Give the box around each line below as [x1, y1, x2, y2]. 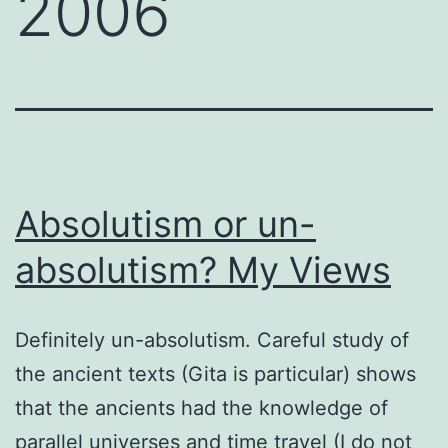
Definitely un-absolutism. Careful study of [15, 327, 409, 352]
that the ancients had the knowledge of [15, 395, 388, 420]
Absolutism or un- [15, 201, 316, 246]
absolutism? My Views [15, 247, 391, 292]
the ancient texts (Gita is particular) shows [15, 361, 416, 386]
